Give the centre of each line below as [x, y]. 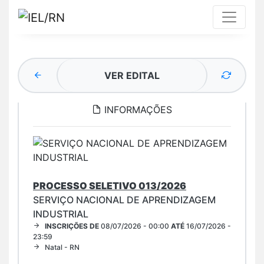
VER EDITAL [132, 75]
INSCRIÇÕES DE [72, 226]
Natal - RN [62, 247]
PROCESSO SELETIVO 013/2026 [110, 185]
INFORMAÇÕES [137, 109]
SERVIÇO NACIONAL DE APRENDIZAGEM [124, 199]
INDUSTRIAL [61, 214]
